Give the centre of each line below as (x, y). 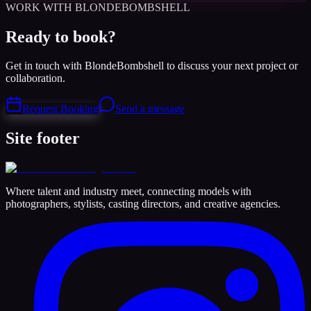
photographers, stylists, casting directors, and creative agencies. (143, 204)
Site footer (43, 138)
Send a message (150, 109)
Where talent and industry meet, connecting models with (128, 192)
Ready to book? (61, 36)
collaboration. (35, 78)
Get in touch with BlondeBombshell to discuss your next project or (152, 66)
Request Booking (60, 109)
